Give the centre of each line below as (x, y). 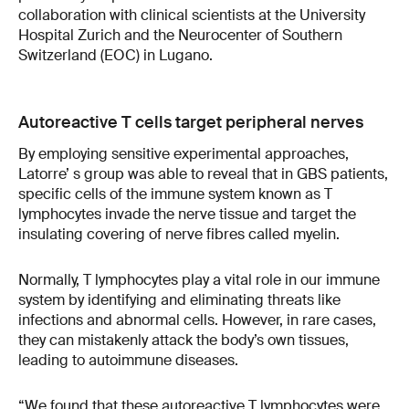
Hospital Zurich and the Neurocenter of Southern (180, 36)
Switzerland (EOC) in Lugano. (115, 56)
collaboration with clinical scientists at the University (192, 16)
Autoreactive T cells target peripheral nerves (191, 123)
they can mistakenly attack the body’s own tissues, (184, 340)
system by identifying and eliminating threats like (179, 299)
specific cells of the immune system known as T (175, 194)
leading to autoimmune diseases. (128, 360)
